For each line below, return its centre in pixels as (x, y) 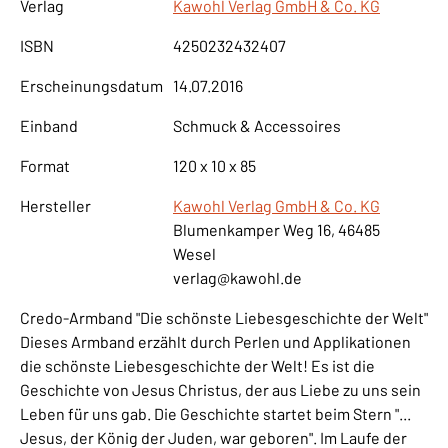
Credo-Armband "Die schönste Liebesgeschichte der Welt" (224, 317)
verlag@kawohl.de (237, 277)
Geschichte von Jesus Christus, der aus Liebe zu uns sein (220, 389)
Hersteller (55, 205)
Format (45, 165)
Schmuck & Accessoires (257, 125)
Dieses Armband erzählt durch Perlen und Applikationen (215, 341)
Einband (49, 125)
